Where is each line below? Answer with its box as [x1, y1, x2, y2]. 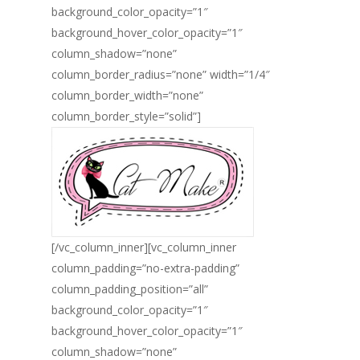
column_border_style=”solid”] [51, 108, 201, 124]
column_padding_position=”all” [51, 281, 208, 297]
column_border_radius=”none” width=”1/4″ [51, 67, 270, 82]
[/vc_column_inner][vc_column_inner [51, 239, 236, 255]
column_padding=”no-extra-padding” [51, 260, 239, 276]
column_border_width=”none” [51, 88, 203, 103]
